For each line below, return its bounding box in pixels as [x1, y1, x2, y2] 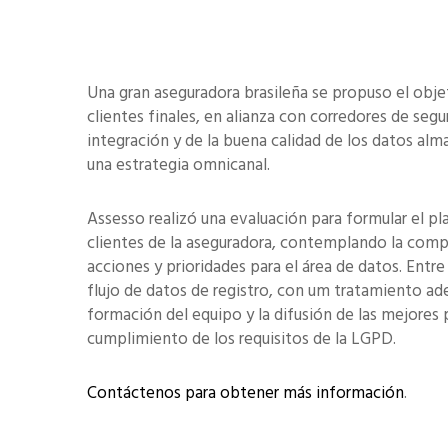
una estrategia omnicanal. [87, 150, 270, 179]
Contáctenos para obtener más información [87, 378, 404, 407]
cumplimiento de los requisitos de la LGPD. [87, 324, 396, 353]
